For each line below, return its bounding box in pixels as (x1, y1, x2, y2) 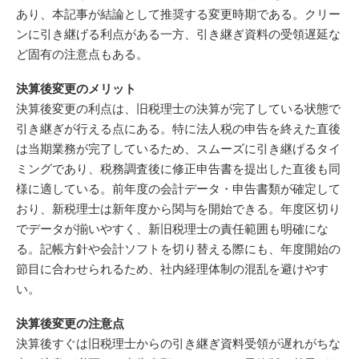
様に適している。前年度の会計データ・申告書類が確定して (16, 182, 341, 196)
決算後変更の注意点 (16, 317, 124, 330)
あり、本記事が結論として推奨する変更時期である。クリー (16, 7, 341, 21)
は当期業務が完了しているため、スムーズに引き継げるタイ (16, 142, 341, 155)
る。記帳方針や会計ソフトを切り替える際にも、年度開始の (16, 242, 341, 256)
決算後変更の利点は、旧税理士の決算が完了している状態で (16, 102, 341, 115)
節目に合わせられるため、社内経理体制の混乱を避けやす (16, 262, 329, 276)
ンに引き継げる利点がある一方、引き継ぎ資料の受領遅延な (16, 27, 341, 41)
